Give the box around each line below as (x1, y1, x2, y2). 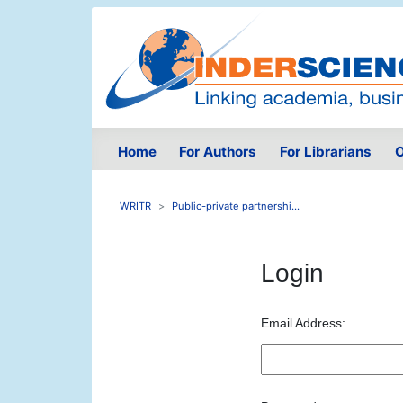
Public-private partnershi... (172, 200, 300, 213)
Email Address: (260, 316, 345, 331)
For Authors (179, 143, 257, 161)
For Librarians (279, 143, 372, 161)
